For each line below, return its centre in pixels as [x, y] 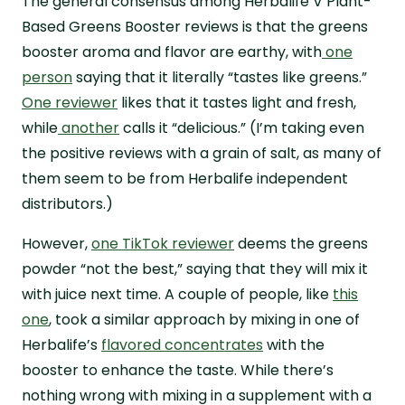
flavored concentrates [182, 344]
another [89, 127]
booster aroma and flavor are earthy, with [172, 52]
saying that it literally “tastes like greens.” [220, 77]
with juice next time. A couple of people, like [177, 294]
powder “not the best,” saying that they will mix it [195, 268]
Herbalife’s [61, 344]
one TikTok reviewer [163, 243]
